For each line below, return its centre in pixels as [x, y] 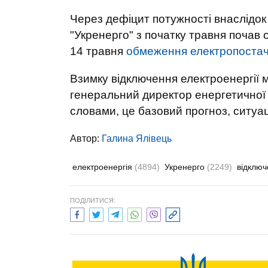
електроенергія [103, 167]
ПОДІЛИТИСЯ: [93, 200]
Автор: [86, 138]
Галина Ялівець [137, 138]
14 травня [98, 51]
